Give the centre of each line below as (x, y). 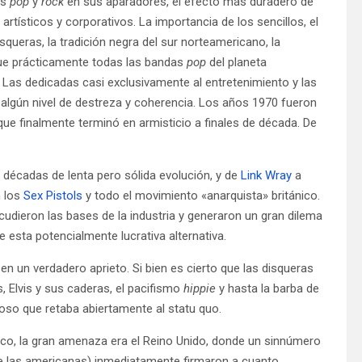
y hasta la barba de (269, 288)
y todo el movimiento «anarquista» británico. (201, 195)
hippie (201, 288)
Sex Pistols (53, 195)
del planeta (238, 62)
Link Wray (266, 175)
